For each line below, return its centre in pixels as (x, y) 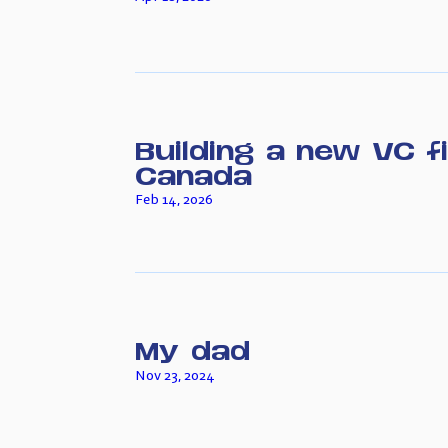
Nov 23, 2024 (175, 374)
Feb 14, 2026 (174, 199)
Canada (194, 174)
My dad (193, 349)
